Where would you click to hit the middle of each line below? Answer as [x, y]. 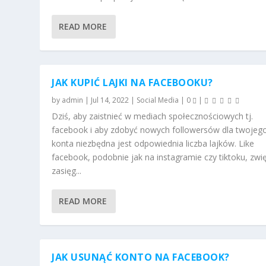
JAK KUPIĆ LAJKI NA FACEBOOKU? [132, 82]
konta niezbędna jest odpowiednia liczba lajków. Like [153, 143]
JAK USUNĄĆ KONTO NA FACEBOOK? [141, 257]
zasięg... [67, 170]
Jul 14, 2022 [110, 100]
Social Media [158, 100]
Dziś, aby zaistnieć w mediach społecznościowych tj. [153, 116]
